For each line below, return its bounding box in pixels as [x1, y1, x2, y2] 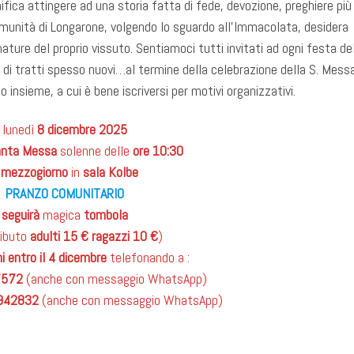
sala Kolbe [82, 163, 138, 182]
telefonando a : [106, 248, 190, 267]
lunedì [2, 120, 37, 139]
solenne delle [59, 141, 133, 160]
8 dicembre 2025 [36, 120, 127, 139]
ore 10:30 [132, 141, 183, 160]
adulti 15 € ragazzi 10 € [29, 227, 158, 246]
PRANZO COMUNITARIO [5, 184, 124, 203]
